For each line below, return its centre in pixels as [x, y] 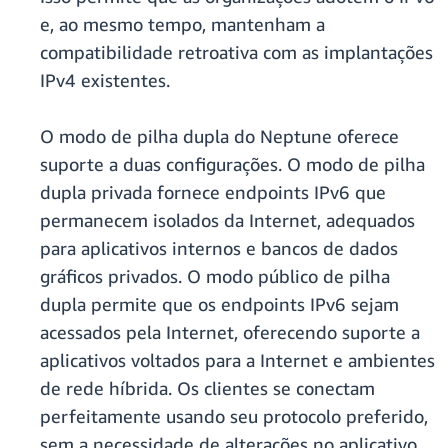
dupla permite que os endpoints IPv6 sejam [219, 304]
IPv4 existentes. [105, 80]
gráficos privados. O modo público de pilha [215, 276]
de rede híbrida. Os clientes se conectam [207, 388]
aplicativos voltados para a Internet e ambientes [237, 360]
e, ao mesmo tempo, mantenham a [182, 24]
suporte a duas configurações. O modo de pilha [232, 164]
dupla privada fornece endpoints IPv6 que [213, 192]
